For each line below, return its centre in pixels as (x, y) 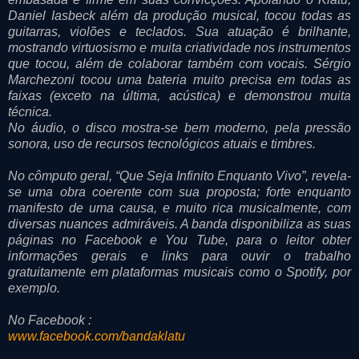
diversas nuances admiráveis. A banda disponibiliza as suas (179, 224)
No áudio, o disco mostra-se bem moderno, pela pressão (179, 127)
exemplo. (34, 288)
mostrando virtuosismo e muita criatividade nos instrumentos (179, 47)
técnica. (30, 111)
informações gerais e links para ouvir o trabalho (179, 256)
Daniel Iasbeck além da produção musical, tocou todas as (179, 15)
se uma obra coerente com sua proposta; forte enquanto (179, 192)
